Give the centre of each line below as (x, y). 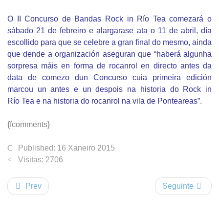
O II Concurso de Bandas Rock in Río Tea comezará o (109, 19)
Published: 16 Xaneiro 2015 (66, 148)
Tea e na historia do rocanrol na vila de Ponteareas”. (112, 101)
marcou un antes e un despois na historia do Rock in (109, 89)
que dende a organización (55, 54)
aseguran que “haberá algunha (157, 54)
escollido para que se (45, 42)
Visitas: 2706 (41, 159)
